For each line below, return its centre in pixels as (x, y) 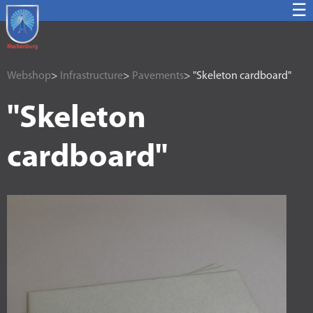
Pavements (158, 76)
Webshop (29, 76)
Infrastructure (92, 76)
